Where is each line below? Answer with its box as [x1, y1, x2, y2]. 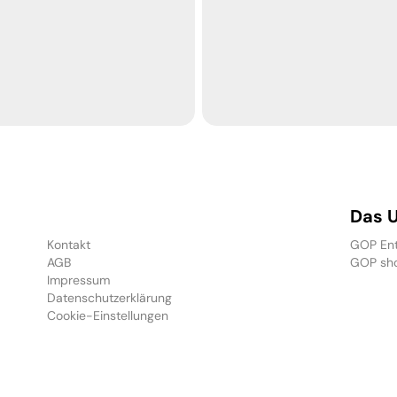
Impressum [47, 272, 111, 288]
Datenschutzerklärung [47, 290, 173, 306]
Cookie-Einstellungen [47, 307, 169, 323]
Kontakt [47, 237, 91, 253]
